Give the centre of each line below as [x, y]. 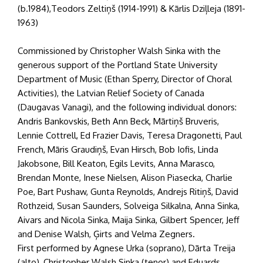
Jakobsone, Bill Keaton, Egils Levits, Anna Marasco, [116, 163]
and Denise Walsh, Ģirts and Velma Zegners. [106, 234]
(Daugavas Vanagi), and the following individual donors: [127, 107]
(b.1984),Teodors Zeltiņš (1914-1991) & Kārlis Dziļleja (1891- [131, 9]
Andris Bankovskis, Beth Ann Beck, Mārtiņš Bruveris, [118, 121]
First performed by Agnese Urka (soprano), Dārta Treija [127, 248]
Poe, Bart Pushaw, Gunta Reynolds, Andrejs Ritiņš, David [128, 192]
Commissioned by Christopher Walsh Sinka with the [119, 51]
